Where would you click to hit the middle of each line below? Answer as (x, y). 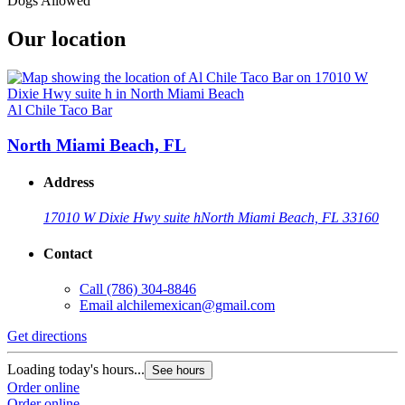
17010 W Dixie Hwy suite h (122, 218)
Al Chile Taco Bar (60, 110)
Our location (66, 39)
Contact (68, 253)
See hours (179, 370)
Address (69, 183)
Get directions (47, 335)
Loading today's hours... (76, 369)
